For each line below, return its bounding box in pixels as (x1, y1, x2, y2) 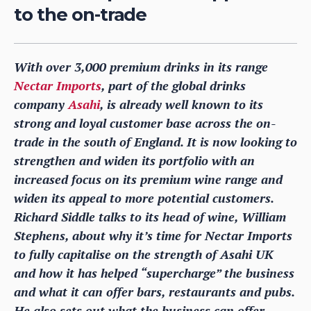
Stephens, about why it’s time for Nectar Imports (14, 226, 292, 244)
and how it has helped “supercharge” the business (14, 264, 294, 281)
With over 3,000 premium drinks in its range (14, 58, 268, 75)
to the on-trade (14, 3, 147, 26)
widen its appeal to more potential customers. (14, 189, 274, 206)
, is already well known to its (100, 95, 263, 112)
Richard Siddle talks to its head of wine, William (14, 208, 286, 225)
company (14, 95, 68, 112)
